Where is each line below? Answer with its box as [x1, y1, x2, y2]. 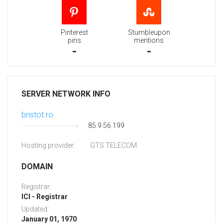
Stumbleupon [127, 28, 170, 37]
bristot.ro [21, 110, 53, 120]
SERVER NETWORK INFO [21, 89, 111, 99]
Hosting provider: [21, 141, 75, 150]
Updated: [21, 205, 49, 214]
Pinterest [60, 28, 88, 37]
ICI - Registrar [21, 193, 68, 201]
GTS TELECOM [90, 141, 137, 150]
